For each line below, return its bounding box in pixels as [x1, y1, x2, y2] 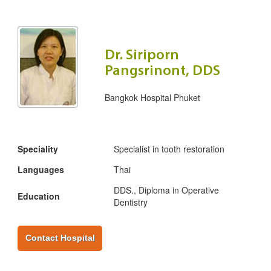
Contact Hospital [25, 233, 95, 243]
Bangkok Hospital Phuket [105, 91, 200, 104]
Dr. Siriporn [105, 48, 179, 64]
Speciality [18, 143, 58, 155]
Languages [18, 163, 64, 176]
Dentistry [114, 196, 148, 209]
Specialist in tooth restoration [114, 143, 224, 155]
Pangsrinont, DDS [105, 64, 220, 79]
